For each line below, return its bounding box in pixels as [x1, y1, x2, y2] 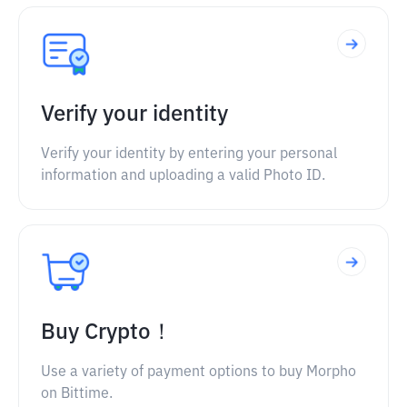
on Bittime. [41, 387, 113, 402]
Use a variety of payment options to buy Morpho [41, 365, 356, 380]
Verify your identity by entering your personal [41, 147, 337, 162]
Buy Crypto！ [41, 322, 173, 343]
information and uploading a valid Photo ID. [41, 169, 325, 184]
